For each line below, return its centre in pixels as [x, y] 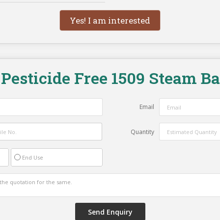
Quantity [142, 132]
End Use [33, 158]
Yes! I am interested [110, 21]
